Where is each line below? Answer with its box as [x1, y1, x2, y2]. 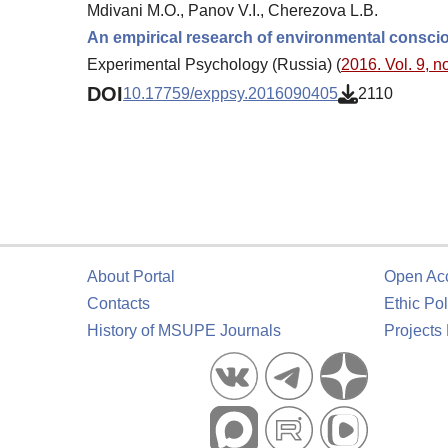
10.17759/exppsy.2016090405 [123, 85, 338, 103]
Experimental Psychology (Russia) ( [87, 55, 341, 73]
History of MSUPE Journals [87, 322, 281, 339]
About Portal [87, 268, 175, 285]
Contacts [87, 295, 150, 312]
